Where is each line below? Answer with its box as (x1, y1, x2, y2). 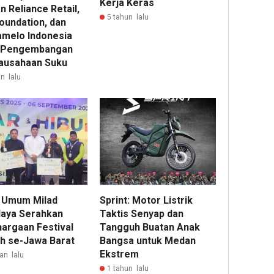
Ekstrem (100, 248, 139, 261)
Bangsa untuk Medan (100, 235, 196, 247)
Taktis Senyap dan (100, 208, 184, 220)
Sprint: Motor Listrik (100, 194, 193, 207)
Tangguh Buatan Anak (100, 221, 201, 234)
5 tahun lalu (107, 12, 149, 21)
